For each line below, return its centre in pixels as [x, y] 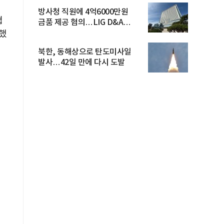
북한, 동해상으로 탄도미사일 [85, 52]
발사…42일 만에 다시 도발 [81, 62]
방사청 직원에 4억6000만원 [83, 12]
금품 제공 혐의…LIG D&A [80, 22]
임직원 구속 [57, 33]
